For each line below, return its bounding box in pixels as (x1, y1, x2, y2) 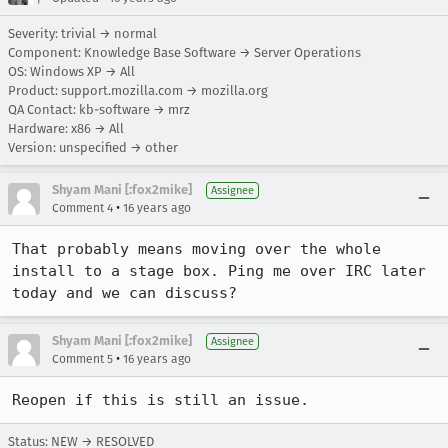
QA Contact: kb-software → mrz (8, 102, 190, 117)
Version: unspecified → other (8, 140, 178, 155)
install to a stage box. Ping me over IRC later (12, 262, 426, 280)
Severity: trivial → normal (8, 26, 157, 41)
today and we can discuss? (12, 284, 237, 302)
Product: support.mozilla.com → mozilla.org (8, 83, 268, 98)
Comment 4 (52, 201, 113, 215)
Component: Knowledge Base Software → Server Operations (8, 45, 361, 60)
